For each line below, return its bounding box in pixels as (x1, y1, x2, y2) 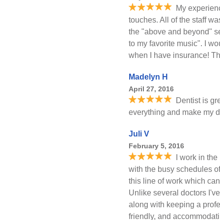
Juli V (129, 130, 149, 138)
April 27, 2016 (129, 85, 174, 93)
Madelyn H (129, 73, 168, 81)
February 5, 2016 (129, 142, 184, 150)
